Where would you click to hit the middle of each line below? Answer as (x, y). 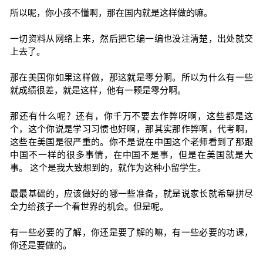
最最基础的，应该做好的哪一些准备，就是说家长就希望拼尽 (131, 193)
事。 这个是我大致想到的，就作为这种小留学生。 (108, 168)
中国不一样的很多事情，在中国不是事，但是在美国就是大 (131, 155)
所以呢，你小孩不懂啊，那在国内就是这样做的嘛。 (111, 13)
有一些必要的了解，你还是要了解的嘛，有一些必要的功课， (131, 232)
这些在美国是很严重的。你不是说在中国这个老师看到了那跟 (131, 142)
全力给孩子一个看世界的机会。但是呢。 (89, 206)
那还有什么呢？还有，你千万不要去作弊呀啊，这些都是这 (131, 116)
